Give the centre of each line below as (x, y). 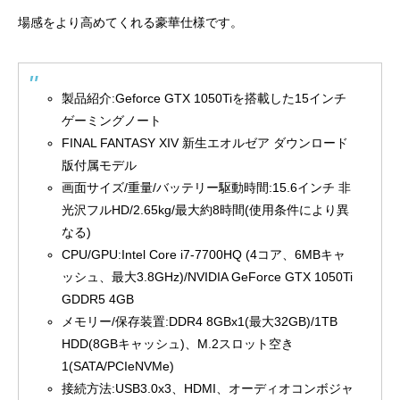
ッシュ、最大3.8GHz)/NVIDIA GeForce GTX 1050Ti (208, 277)
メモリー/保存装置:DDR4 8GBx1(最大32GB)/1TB (200, 322)
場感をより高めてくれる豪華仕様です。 (130, 23)
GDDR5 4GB (98, 300)
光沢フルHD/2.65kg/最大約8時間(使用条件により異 (206, 210)
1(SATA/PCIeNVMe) (118, 367)
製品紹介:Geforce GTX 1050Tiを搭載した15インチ (204, 99)
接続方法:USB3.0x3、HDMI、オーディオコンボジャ (208, 389)
